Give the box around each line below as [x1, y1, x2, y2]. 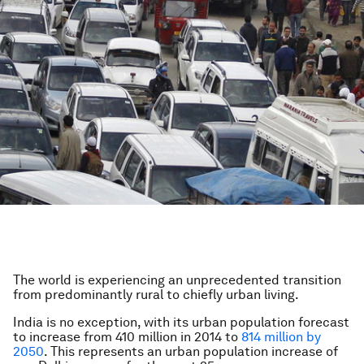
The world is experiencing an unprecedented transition [13, 272, 341, 288]
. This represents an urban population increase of [44, 344, 338, 359]
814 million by [241, 329, 321, 344]
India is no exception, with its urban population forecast [13, 314, 349, 330]
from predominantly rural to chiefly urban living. [13, 287, 299, 302]
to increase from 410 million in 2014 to [13, 329, 241, 344]
